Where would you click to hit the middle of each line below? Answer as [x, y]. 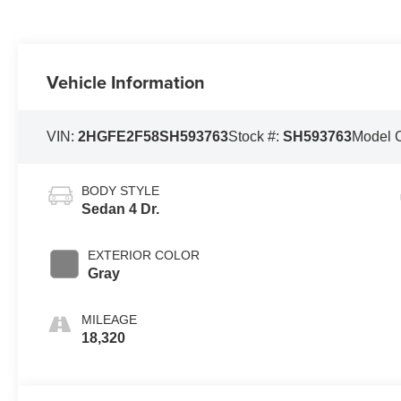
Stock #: [256, 137]
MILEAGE [110, 320]
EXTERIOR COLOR [144, 256]
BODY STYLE [121, 191]
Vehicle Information [126, 82]
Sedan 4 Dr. [121, 209]
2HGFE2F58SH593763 [154, 137]
